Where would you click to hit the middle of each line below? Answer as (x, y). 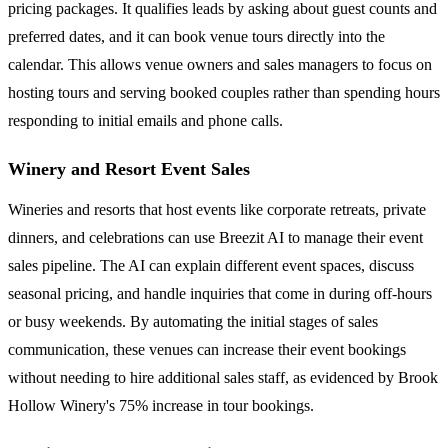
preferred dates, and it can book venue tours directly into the (196, 36)
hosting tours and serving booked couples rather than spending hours (224, 92)
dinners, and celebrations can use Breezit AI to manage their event (215, 237)
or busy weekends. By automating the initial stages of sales (193, 321)
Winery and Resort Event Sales (129, 168)
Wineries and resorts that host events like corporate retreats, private (217, 209)
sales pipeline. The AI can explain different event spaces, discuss (211, 265)
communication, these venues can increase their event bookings (207, 349)
